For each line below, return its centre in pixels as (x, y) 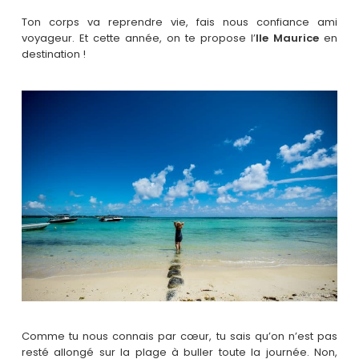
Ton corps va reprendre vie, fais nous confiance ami (179, 22)
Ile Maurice (288, 38)
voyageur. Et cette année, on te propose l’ (139, 38)
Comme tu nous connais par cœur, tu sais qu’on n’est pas (179, 337)
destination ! (53, 54)
